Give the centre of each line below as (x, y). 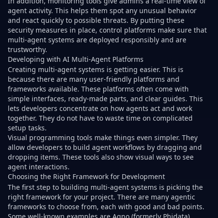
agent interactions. (39, 167)
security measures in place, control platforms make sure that (107, 30)
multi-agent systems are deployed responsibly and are (97, 40)
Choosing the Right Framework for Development (86, 177)
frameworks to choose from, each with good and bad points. (106, 206)
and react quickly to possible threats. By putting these (96, 20)
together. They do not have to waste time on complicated (100, 118)
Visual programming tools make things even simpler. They (103, 138)
